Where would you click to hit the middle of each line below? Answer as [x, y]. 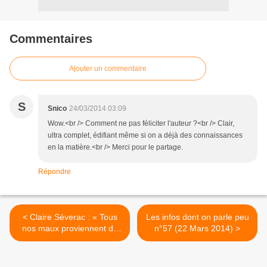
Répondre [55, 171]
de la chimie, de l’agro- [70, 251]
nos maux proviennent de [70, 228]
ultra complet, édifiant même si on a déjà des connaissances [145, 135]
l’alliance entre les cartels [70, 239]
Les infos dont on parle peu [197, 217]
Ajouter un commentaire [108, 68]
